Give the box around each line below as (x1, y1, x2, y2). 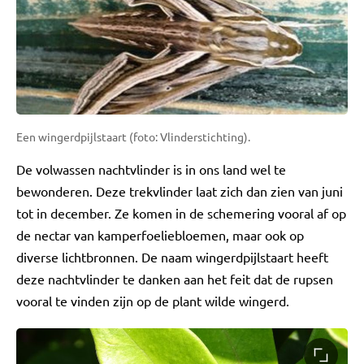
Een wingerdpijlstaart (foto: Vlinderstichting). (16, 129, 250, 145)
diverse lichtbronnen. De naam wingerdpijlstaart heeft (16, 249, 328, 266)
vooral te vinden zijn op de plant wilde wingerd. (16, 292, 289, 310)
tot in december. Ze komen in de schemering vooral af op (16, 205, 346, 222)
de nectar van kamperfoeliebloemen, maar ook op (16, 227, 304, 244)
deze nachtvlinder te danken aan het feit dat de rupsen (16, 271, 333, 288)
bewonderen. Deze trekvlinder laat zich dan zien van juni (16, 183, 343, 200)
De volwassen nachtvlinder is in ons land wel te (16, 161, 286, 178)
